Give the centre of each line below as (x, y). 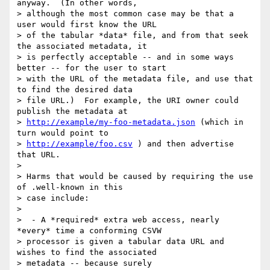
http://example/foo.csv (80, 144)
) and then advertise (183, 144)
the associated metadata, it (82, 46)
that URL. (39, 155)
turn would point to (63, 133)
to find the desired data (75, 90)
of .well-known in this (70, 187)
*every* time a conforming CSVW (89, 231)
